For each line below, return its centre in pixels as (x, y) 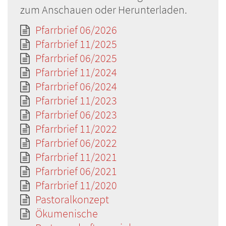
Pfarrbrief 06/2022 (76, 143)
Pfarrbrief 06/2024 (76, 87)
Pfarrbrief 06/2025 (76, 58)
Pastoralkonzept (72, 200)
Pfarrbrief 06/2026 (76, 30)
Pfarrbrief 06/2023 (76, 115)
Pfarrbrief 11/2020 (76, 185)
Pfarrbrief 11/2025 (76, 44)
